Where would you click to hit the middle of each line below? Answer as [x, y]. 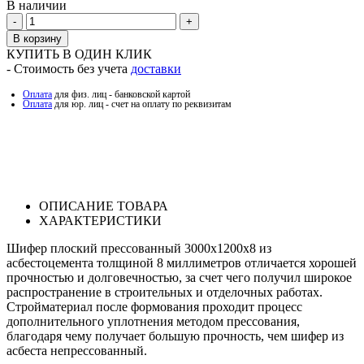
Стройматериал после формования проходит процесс [154, 307]
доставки [156, 69]
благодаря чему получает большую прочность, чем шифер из [175, 336]
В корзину [37, 39]
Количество [58, 19]
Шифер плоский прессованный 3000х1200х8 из [139, 249]
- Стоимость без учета [69, 69]
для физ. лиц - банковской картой [121, 95]
